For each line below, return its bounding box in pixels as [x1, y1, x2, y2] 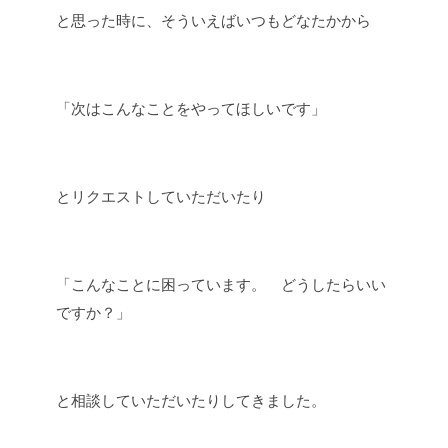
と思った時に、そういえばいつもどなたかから [56, 11, 371, 29]
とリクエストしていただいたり [56, 187, 266, 205]
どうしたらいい [266, 275, 386, 293]
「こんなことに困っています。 [56, 275, 266, 293]
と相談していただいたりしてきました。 [56, 391, 326, 409]
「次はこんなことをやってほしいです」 [56, 99, 326, 117]
